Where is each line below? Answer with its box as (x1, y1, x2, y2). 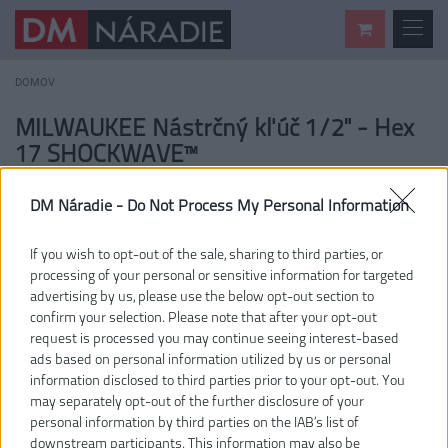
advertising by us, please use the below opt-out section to (30, 288, 374, 305)
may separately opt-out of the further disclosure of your (30, 393, 364, 410)
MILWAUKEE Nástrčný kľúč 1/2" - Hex (15, 113, 414, 142)
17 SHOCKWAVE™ (15, 139, 197, 168)
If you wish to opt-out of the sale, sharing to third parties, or (30, 246, 383, 263)
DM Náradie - (30, 196, 127, 215)
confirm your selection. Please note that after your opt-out (30, 309, 377, 326)
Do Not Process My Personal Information (127, 196, 409, 215)
